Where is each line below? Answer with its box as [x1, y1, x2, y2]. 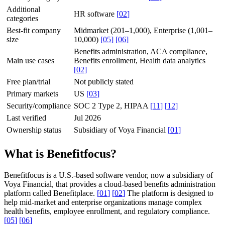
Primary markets [7, 89, 58, 98]
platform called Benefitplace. [4, 188, 97, 197]
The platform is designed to [125, 188, 213, 197]
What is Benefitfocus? [4, 147, 117, 160]
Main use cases [7, 56, 54, 65]
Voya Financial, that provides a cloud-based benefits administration [4, 179, 215, 188]
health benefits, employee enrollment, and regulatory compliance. [4, 206, 210, 215]
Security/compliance [7, 101, 71, 110]
